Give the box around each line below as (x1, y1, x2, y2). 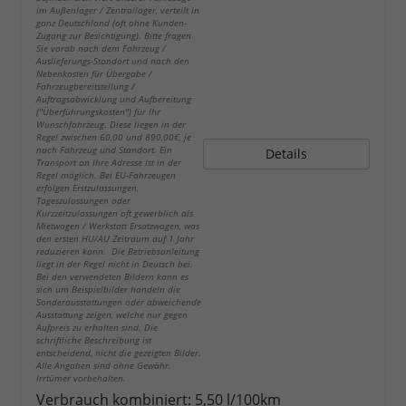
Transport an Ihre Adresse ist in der (36, 155, 181, 169)
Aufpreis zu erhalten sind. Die (36, 320, 158, 333)
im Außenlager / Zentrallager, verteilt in (36, 3, 199, 16)
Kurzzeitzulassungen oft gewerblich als (36, 206, 193, 219)
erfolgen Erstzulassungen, (36, 180, 139, 194)
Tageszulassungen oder (36, 193, 130, 207)
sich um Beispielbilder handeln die (36, 282, 180, 295)
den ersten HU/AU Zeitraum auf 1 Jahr (36, 231, 194, 245)
